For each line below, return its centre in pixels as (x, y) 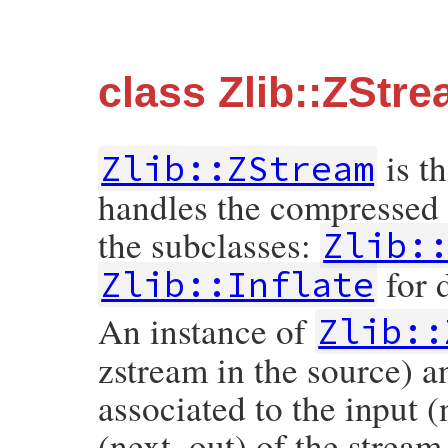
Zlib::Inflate (238, 284)
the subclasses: (209, 244)
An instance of (206, 330)
